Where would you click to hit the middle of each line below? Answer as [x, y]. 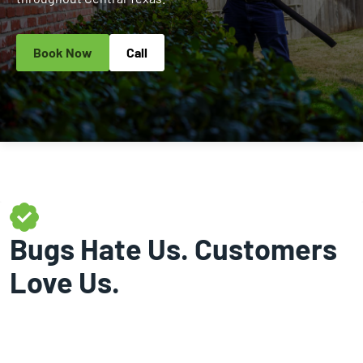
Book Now [63, 52]
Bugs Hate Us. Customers [173, 248]
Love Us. [65, 281]
